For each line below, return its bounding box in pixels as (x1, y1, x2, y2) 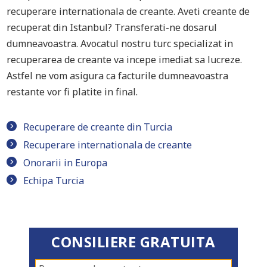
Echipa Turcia (23, 174, 85, 187)
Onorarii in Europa (23, 156, 108, 169)
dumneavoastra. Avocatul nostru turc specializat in (7, 37, 234, 50)
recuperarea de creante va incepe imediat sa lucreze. (7, 53, 243, 66)
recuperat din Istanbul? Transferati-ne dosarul (7, 21, 218, 34)
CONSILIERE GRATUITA (51, 232, 216, 252)
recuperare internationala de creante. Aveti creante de (7, 5, 250, 18)
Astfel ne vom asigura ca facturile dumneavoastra (7, 69, 229, 82)
